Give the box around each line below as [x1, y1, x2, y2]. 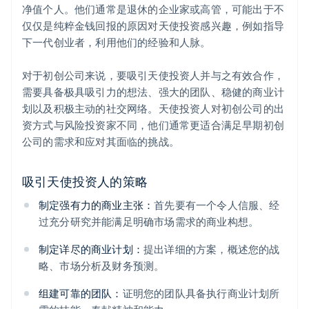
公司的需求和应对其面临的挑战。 [22, 134, 179, 149]
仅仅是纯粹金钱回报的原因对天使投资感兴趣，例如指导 [22, 19, 285, 33]
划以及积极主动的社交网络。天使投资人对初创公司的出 [22, 101, 285, 116]
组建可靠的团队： [39, 286, 123, 301]
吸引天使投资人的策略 [22, 173, 148, 190]
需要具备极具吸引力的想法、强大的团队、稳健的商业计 [22, 85, 285, 99]
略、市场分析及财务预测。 [39, 259, 165, 273]
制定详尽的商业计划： [39, 242, 143, 257]
